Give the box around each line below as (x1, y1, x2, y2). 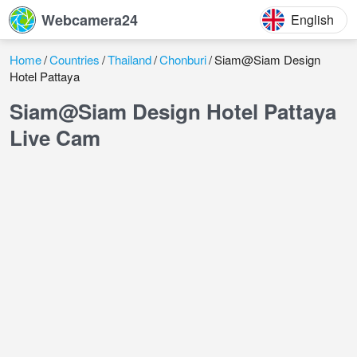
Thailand (108, 51, 151, 68)
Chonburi (159, 51, 206, 68)
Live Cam (10, 123, 100, 152)
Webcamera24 (41, 9, 138, 30)
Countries (49, 51, 100, 68)
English (291, 10, 334, 29)
